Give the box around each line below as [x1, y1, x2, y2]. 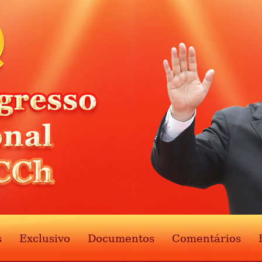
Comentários [172, 232, 241, 244]
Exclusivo [19, 232, 70, 244]
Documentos [88, 232, 154, 244]
